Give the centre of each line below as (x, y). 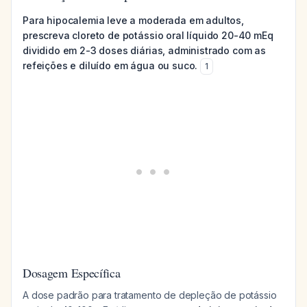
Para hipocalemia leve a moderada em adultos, (133, 20)
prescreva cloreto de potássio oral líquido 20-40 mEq (148, 35)
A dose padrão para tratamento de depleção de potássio (150, 295)
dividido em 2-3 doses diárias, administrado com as (144, 50)
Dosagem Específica (72, 273)
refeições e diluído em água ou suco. (110, 65)
